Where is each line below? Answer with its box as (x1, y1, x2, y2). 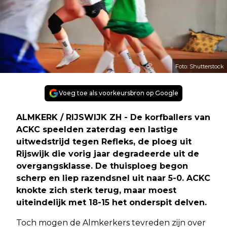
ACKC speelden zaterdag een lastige (16, 124, 178, 134)
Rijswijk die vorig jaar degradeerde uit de (16, 148, 199, 159)
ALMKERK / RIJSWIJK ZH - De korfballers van (16, 112, 210, 122)
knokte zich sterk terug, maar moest (16, 185, 176, 195)
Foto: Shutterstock (175, 62, 224, 70)
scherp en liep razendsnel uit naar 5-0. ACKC (16, 173, 210, 183)
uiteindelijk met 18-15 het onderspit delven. (16, 197, 207, 207)
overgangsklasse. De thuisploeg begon (16, 161, 188, 171)
